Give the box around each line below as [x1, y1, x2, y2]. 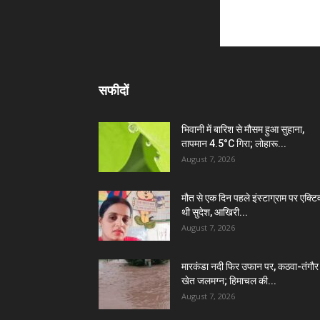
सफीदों [99, 83, 129, 98]
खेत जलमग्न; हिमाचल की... [181, 275, 276, 286]
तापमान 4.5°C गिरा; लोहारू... [181, 138, 286, 149]
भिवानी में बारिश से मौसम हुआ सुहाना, [181, 124, 304, 135]
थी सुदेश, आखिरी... [181, 206, 248, 218]
